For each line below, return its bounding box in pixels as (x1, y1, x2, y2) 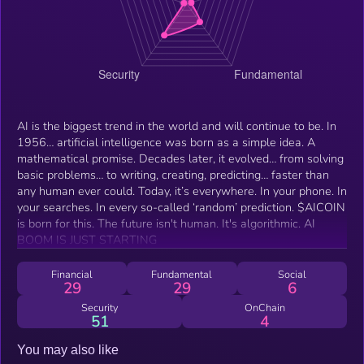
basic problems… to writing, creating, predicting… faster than (17, 166, 329, 183)
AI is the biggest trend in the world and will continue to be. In (17, 117, 336, 134)
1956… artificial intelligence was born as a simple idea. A (17, 133, 315, 150)
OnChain (244, 300, 285, 315)
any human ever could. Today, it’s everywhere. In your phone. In (17, 182, 138, 199)
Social (277, 266, 306, 282)
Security (80, 300, 119, 315)
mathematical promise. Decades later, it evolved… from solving (17, 149, 139, 167)
